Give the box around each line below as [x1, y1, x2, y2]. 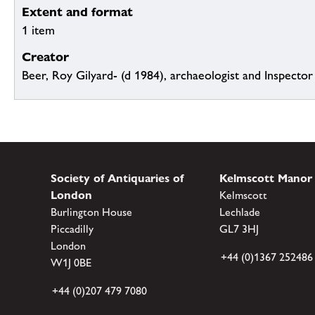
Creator [22, 49, 69, 65]
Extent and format [22, 4, 133, 20]
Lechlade [219, 205, 260, 219]
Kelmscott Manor [219, 172, 312, 186]
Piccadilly [51, 222, 94, 236]
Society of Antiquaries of [51, 172, 184, 186]
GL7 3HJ [219, 222, 259, 236]
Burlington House [51, 205, 132, 219]
